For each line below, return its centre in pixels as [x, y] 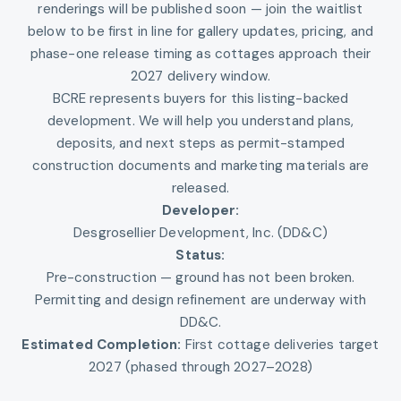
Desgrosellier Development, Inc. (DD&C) [200, 233]
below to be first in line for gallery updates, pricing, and [200, 32]
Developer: [200, 211]
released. [200, 188]
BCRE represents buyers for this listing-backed [200, 99]
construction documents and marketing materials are [200, 166]
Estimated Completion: [102, 345]
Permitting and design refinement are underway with [200, 300]
